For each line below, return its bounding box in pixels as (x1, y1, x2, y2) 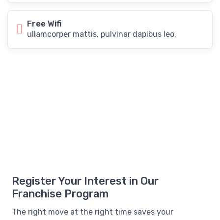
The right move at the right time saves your (12, 207, 173, 217)
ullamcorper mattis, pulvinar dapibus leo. (27, 29, 176, 39)
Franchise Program (12, 187, 109, 200)
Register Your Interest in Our (12, 174, 159, 187)
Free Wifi (27, 18, 61, 28)
